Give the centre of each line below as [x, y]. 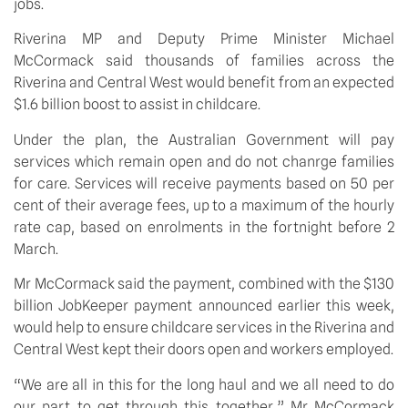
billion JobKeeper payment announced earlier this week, [204, 306]
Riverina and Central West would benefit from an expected [204, 83]
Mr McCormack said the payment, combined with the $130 [204, 284]
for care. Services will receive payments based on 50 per [204, 183]
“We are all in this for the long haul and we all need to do [204, 384]
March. [36, 249]
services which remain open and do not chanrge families [204, 161]
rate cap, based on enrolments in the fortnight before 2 [204, 227]
